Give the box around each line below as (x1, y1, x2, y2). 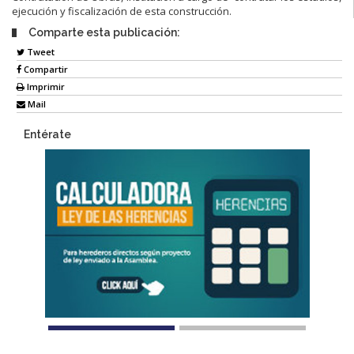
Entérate (24, 128, 71, 141)
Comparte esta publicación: (28, 25, 180, 39)
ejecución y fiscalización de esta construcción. (12, 3, 232, 18)
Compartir (21, 63, 68, 76)
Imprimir (24, 81, 65, 93)
